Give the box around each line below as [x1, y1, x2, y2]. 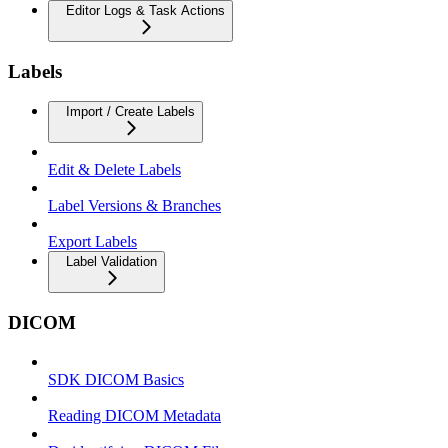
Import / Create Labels [66, 104, 195, 120]
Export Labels [48, 233, 137, 251]
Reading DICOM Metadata [48, 406, 221, 424]
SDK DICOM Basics [48, 370, 184, 388]
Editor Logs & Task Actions [66, 3, 225, 18]
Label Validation [66, 254, 157, 270]
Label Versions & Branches [48, 197, 221, 215]
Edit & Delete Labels [48, 161, 181, 179]
